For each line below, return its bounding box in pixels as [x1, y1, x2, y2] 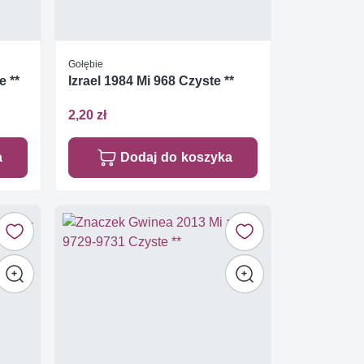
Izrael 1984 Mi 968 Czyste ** [68, 73, 234, 89]
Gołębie [68, 58, 103, 71]
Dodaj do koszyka [119, 149, 232, 165]
